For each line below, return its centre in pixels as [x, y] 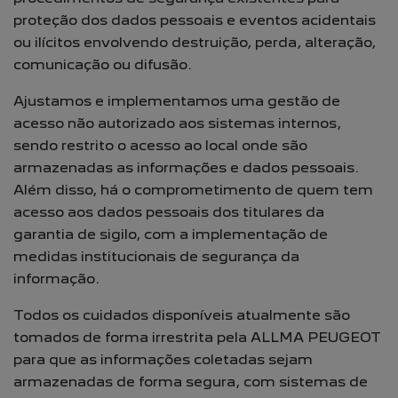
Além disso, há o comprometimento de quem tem [193, 190]
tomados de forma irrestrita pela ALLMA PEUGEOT [197, 337]
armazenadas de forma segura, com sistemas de [191, 382]
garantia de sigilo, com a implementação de [171, 234]
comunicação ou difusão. [103, 64]
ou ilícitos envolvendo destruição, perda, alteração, [195, 42]
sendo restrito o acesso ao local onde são [160, 145]
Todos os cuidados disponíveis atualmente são [182, 315]
